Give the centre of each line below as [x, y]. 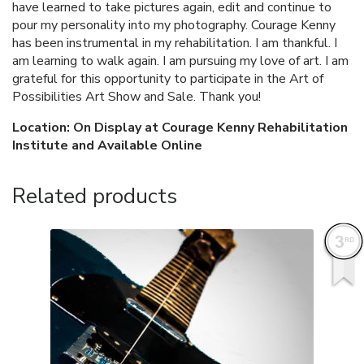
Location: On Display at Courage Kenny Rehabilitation [180, 127]
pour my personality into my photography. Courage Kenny [174, 25]
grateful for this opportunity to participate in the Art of [168, 78]
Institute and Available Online [107, 145]
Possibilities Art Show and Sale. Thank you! [136, 96]
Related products [95, 196]
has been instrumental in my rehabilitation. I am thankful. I [175, 43]
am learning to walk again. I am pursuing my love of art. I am [180, 61]
